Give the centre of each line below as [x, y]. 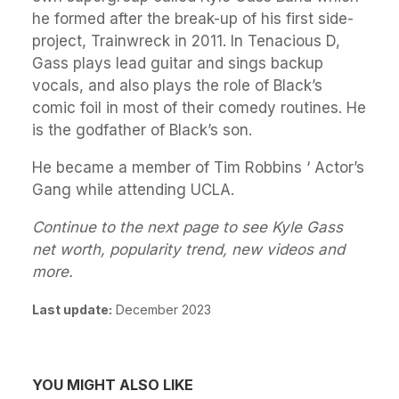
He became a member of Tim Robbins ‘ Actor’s [198, 167]
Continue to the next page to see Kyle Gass [187, 227]
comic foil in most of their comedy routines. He [199, 107]
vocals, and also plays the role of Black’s [177, 85]
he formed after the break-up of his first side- [193, 18]
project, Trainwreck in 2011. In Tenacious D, [186, 41]
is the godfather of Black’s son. [142, 130]
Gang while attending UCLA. [133, 189]
